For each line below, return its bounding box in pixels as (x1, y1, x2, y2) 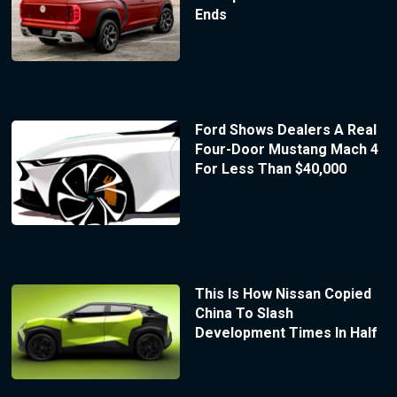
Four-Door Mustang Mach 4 (194, 140, 378, 158)
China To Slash (194, 305, 293, 323)
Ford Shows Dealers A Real (194, 121, 377, 138)
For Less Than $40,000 (194, 160, 346, 177)
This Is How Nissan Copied (194, 285, 371, 303)
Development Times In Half (194, 324, 378, 342)
